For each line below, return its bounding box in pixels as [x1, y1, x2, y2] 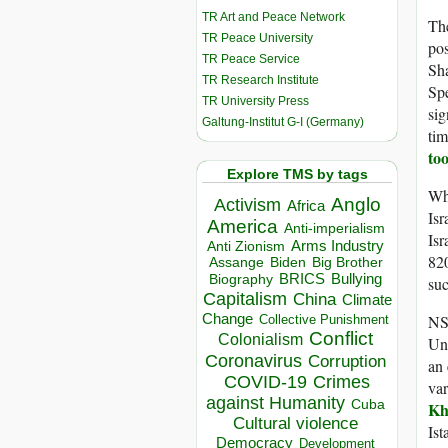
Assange [208, 255, 264, 271]
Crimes [313, 372, 370, 393]
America [206, 216, 278, 238]
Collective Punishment [259, 312, 389, 328]
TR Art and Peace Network [202, 9, 345, 24]
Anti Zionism [207, 239, 285, 255]
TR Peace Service [202, 51, 300, 66]
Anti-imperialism [283, 220, 385, 237]
